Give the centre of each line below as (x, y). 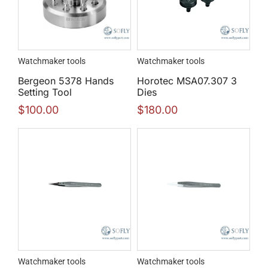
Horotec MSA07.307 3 (187, 81)
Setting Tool (45, 92)
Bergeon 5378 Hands (66, 81)
